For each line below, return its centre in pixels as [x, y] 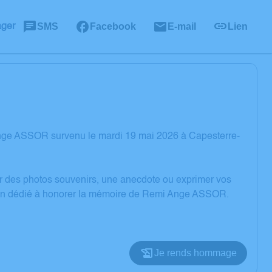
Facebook [113, 26]
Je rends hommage [195, 253]
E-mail [182, 26]
